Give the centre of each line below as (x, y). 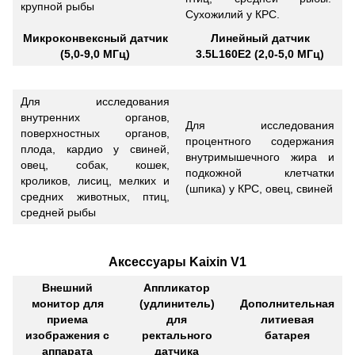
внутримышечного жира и (260, 157)
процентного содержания (260, 141)
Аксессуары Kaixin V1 (177, 262)
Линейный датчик (260, 38)
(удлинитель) (177, 304)
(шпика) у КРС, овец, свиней (259, 188)
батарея (287, 336)
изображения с (67, 336)
